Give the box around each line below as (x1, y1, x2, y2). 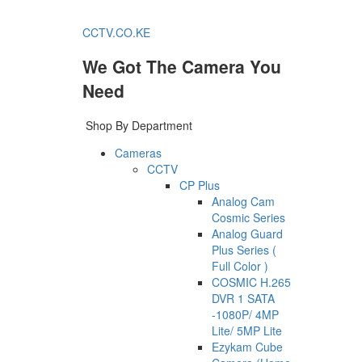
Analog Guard (212, 225, 283, 242)
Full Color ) (212, 257, 268, 274)
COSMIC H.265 (212, 273, 291, 290)
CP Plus (179, 176, 220, 193)
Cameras (115, 144, 162, 161)
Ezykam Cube (212, 338, 283, 355)
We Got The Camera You (82, 54, 281, 79)
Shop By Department (86, 116, 192, 133)
